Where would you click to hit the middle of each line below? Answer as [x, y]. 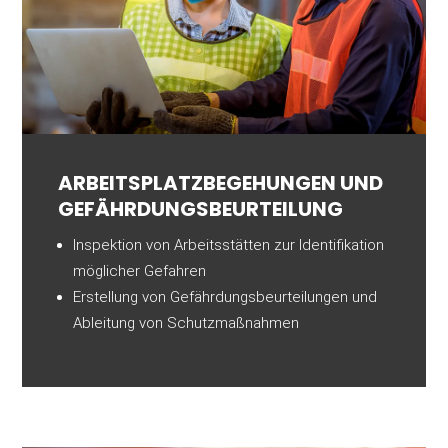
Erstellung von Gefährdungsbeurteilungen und [225, 297]
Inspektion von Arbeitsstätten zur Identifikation [229, 245]
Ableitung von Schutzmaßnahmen [186, 323]
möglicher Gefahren [140, 271]
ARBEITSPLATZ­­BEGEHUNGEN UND [221, 183]
